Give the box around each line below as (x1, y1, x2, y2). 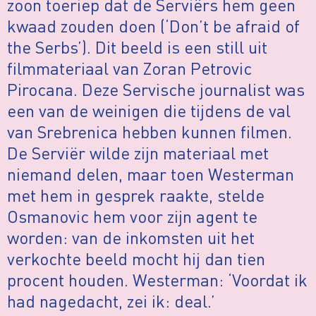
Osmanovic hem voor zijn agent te (7, 205, 257, 227)
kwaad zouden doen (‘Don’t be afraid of (7, 14, 300, 37)
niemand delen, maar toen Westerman (7, 162, 294, 185)
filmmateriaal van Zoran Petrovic (7, 56, 252, 79)
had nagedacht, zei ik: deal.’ (7, 289, 215, 312)
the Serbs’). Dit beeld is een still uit (7, 35, 267, 58)
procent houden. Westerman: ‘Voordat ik (7, 268, 308, 291)
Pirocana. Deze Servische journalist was (7, 78, 305, 100)
